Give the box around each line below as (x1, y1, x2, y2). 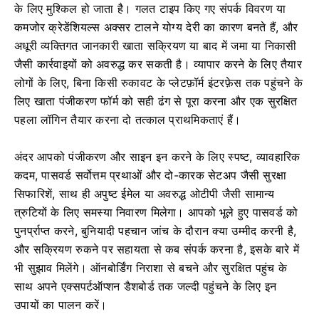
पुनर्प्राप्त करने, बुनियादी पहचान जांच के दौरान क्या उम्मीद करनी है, (14, 224, 297, 238)
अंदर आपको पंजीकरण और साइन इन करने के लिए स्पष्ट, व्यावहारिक (14, 150, 300, 164)
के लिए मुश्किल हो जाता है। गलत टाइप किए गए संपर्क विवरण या (14, 1, 286, 16)
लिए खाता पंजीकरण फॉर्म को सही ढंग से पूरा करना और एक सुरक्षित (14, 94, 298, 108)
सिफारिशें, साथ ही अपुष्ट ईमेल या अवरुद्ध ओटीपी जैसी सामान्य (14, 187, 275, 201)
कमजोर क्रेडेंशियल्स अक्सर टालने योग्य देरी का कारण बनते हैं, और (14, 20, 298, 34)
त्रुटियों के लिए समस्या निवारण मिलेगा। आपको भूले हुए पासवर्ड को (14, 205, 298, 219)
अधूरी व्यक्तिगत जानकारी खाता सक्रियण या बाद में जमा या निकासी (14, 38, 297, 53)
